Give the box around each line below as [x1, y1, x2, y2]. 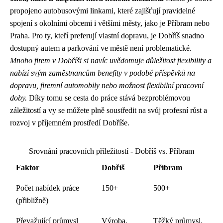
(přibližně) [16, 196, 48, 205]
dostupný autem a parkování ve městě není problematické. [10, 44, 192, 52]
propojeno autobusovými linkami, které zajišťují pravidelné [10, 6, 195, 15]
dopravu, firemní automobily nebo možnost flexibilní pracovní [10, 81, 204, 90]
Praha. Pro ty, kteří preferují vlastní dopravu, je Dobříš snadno [10, 31, 204, 40]
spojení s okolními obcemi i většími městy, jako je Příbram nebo [10, 19, 210, 27]
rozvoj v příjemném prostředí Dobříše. [10, 118, 129, 127]
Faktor [16, 163, 39, 172]
